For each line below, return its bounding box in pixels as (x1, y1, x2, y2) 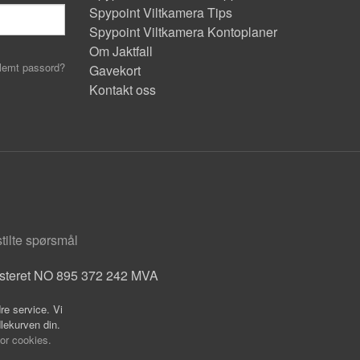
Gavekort (89, 61, 141, 80)
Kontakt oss (89, 80, 156, 100)
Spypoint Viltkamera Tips (89, 3, 232, 22)
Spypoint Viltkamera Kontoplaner (89, 22, 277, 42)
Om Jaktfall (89, 42, 153, 61)
